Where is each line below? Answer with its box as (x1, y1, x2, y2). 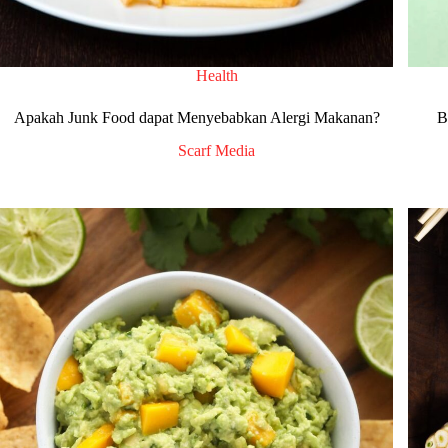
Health (195, 67, 238, 85)
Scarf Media (178, 142, 256, 160)
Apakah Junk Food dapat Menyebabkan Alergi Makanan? (13, 109, 380, 127)
